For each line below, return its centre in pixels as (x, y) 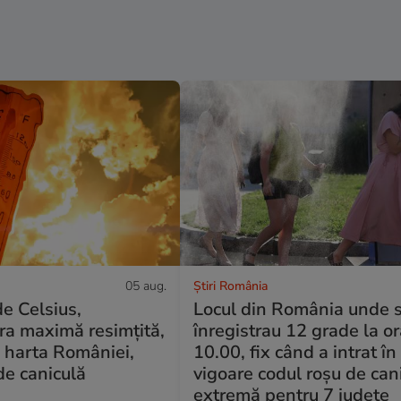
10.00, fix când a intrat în (295, 353)
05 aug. (146, 286)
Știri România (231, 286)
